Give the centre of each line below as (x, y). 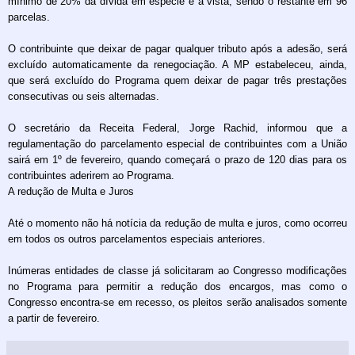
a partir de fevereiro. (54, 318)
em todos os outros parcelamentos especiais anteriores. (137, 239)
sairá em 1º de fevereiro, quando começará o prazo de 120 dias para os (177, 159)
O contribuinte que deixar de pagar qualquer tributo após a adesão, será (177, 48)
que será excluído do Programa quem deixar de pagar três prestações (177, 80)
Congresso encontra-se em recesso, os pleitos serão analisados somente (177, 302)
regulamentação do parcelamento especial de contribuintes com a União (177, 143)
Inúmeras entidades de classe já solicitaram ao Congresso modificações (177, 270)
